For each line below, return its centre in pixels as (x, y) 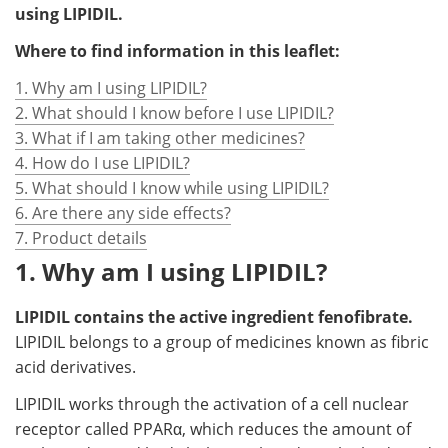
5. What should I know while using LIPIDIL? (172, 187)
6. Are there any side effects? (123, 212)
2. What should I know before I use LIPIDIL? (174, 112)
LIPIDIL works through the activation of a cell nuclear (212, 403)
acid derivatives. (75, 366)
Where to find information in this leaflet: (177, 50)
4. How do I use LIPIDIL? (102, 162)
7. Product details (81, 237)
